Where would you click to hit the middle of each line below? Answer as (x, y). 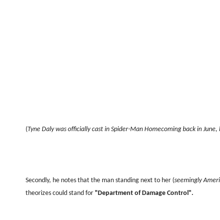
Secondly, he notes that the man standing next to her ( (100, 181)
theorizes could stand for (60, 193)
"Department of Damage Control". (144, 193)
